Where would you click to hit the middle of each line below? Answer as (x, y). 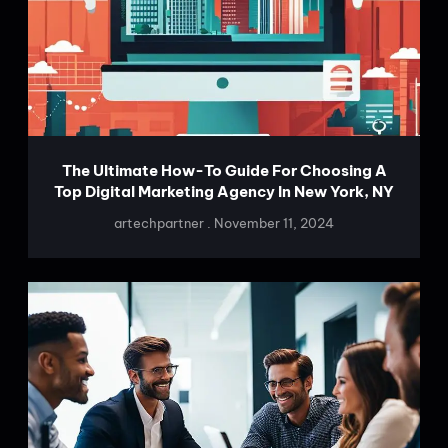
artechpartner (160, 223)
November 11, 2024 (272, 223)
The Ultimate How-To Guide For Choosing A (224, 171)
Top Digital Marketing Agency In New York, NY (224, 192)
